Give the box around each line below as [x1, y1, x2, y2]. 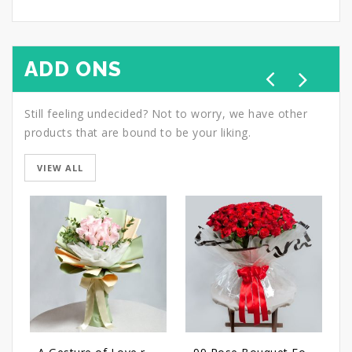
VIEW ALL [37, 162, 83, 174]
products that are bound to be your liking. [24, 125, 251, 140]
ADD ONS [24, 57, 122, 81]
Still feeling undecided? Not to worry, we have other [24, 106, 307, 121]
